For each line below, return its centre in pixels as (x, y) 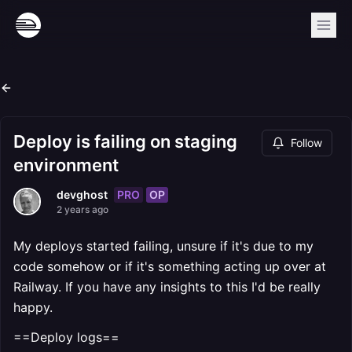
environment (66, 165)
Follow (306, 143)
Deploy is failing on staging (125, 141)
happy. (33, 307)
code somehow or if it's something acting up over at (170, 266)
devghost (82, 194)
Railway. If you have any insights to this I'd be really (167, 287)
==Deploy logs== (66, 337)
